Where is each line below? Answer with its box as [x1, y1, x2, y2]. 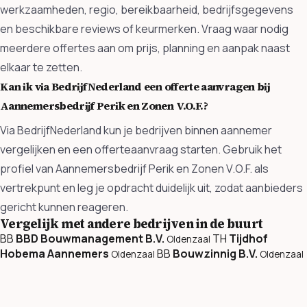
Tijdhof [229, 231, 268, 247]
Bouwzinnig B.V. [173, 246, 258, 262]
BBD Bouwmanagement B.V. [16, 231, 164, 247]
